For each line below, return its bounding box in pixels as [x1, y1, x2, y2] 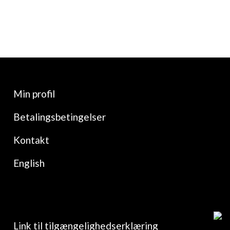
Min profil [13, 88, 55, 100]
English [13, 157, 45, 169]
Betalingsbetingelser [13, 111, 106, 123]
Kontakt [13, 134, 49, 146]
